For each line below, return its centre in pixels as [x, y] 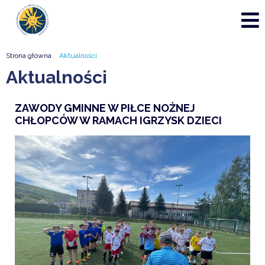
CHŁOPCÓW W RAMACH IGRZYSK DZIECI [118, 120]
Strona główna [29, 56]
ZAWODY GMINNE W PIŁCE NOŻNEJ [105, 108]
